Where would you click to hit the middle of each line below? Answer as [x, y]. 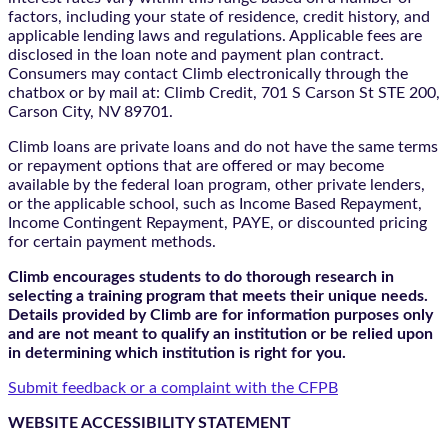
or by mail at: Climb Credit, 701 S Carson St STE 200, [252, 92]
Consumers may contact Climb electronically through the [208, 73]
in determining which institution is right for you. [177, 352]
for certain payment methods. [112, 241]
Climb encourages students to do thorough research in [201, 276]
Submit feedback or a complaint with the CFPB [173, 387]
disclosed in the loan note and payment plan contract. [196, 54]
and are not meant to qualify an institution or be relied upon [220, 333]
